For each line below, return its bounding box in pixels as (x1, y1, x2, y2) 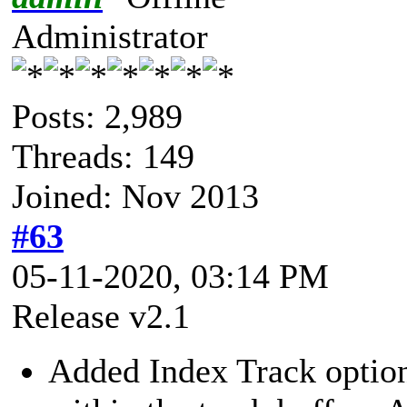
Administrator (12, 16, 208, 55)
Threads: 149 (12, 136, 194, 175)
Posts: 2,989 (12, 96, 183, 135)
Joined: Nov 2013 (12, 176, 259, 215)
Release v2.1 (12, 296, 190, 335)
